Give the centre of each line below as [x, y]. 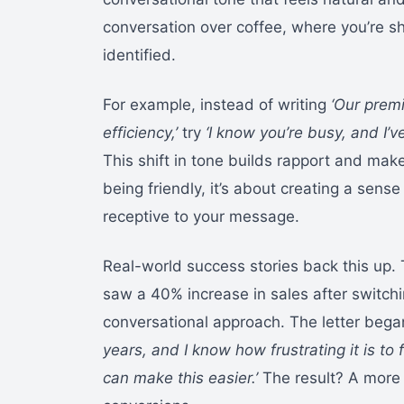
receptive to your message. [201, 216]
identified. [139, 55]
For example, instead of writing [217, 104]
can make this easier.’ [180, 377]
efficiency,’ [140, 132]
